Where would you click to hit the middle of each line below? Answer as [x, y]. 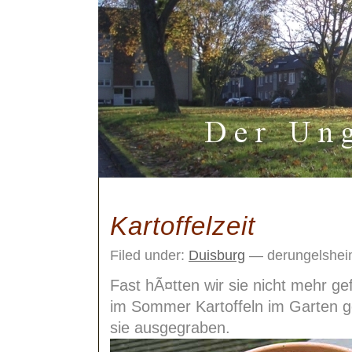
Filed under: [149, 255]
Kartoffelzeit [183, 226]
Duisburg [217, 255]
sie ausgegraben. [170, 328]
